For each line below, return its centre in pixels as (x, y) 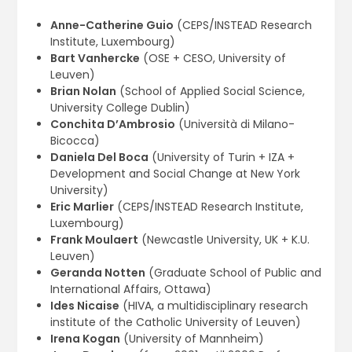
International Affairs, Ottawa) (130, 290)
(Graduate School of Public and (233, 273)
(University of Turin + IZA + (221, 158)
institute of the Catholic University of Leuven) (175, 323)
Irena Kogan (85, 339)
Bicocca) (75, 141)
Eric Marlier (82, 207)
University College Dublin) (120, 108)
